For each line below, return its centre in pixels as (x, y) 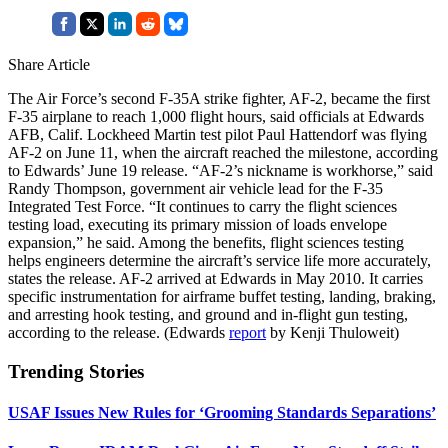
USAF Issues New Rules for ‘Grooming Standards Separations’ (222, 412)
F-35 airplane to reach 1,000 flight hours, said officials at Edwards (216, 116)
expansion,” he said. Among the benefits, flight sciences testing (206, 242)
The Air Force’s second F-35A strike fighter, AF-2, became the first (219, 98)
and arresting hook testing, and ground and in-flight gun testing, (208, 314)
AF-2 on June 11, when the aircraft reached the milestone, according (223, 152)
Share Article (49, 64)
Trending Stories (76, 371)
